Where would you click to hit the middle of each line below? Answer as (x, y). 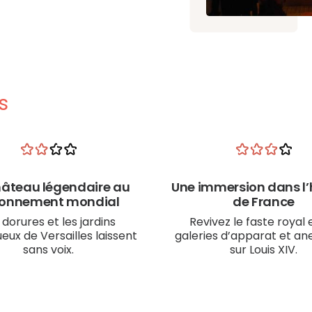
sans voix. (48, 250)
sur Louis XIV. (264, 250)
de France (264, 202)
